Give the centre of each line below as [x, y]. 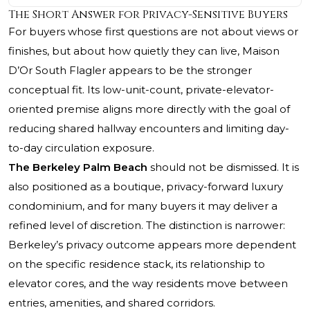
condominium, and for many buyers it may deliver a [143, 206]
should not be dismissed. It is [223, 167]
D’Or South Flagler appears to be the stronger [130, 71]
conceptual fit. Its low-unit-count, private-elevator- [141, 90]
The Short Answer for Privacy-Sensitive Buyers [148, 15]
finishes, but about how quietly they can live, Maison [144, 51]
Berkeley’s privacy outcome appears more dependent [152, 245]
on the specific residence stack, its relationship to [137, 264]
